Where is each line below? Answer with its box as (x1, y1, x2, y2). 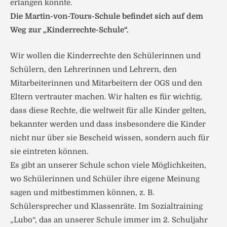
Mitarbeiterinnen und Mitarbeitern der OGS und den (10, 79, 202, 88)
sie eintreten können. (10, 147, 89, 157)
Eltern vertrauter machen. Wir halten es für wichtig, (10, 92, 202, 102)
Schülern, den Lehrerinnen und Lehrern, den (10, 65, 177, 74)
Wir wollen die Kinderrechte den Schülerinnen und (10, 51, 201, 61)
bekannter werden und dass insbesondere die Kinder (10, 120, 206, 129)
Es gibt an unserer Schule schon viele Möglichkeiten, (10, 161, 206, 170)
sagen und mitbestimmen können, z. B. (10, 188, 155, 198)
